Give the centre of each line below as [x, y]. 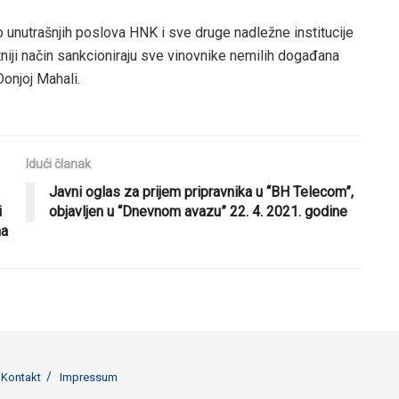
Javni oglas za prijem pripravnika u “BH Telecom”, [201, 191]
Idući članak [58, 163]
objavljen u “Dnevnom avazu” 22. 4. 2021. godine [198, 211]
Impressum [89, 377]
